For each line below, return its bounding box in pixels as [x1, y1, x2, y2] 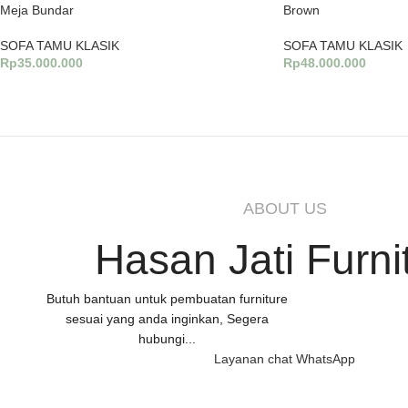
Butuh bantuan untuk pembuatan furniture [46, 291, 288, 306]
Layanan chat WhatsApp [214, 352, 355, 366]
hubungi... [138, 331, 196, 346]
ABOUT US [242, 199, 327, 218]
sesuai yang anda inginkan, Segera [66, 311, 269, 326]
